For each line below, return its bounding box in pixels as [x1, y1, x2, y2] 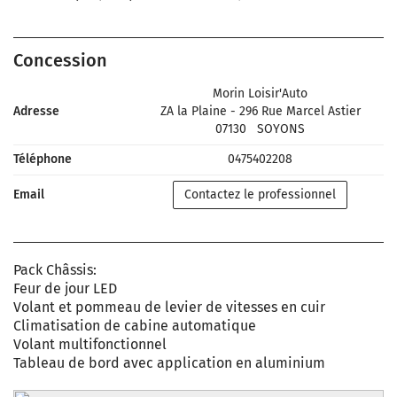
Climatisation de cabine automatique [13, 317, 256, 334]
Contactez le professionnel [184, 187, 337, 202]
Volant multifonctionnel [13, 336, 167, 353]
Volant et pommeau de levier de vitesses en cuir [13, 299, 325, 315]
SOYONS [257, 121, 306, 136]
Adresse [13, 104, 59, 119]
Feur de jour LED [13, 280, 117, 297]
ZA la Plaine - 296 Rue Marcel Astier [160, 104, 361, 119]
